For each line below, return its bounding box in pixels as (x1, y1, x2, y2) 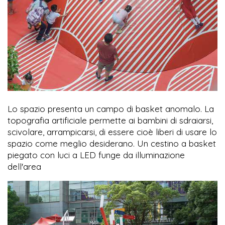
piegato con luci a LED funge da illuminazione (8, 150, 185, 161)
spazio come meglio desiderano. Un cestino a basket (8, 138, 216, 149)
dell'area (8, 161, 41, 172)
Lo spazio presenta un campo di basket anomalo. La (8, 103, 214, 115)
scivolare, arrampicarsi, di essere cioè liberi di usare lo (8, 127, 217, 138)
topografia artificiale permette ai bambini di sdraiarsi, (8, 115, 213, 126)
